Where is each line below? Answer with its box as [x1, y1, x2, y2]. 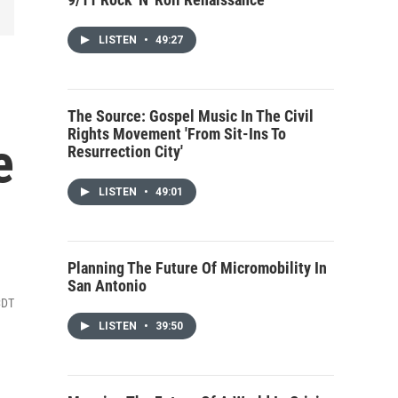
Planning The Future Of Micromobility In [68, 259, 327, 277]
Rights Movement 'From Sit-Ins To [68, 124, 286, 143]
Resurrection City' [68, 142, 183, 161]
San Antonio [68, 276, 147, 295]
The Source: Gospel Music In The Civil [68, 107, 314, 125]
